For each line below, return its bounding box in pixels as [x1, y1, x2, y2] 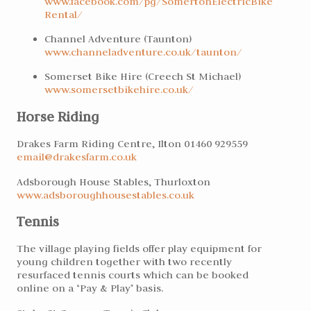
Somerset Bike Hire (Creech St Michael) [44, 69, 241, 83]
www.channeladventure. [44, 44, 165, 58]
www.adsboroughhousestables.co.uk [17, 187, 194, 201]
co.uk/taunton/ [165, 44, 242, 58]
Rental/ [44, 7, 83, 21]
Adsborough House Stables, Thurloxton [17, 174, 210, 188]
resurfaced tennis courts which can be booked [17, 268, 249, 282]
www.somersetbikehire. [44, 83, 162, 96]
